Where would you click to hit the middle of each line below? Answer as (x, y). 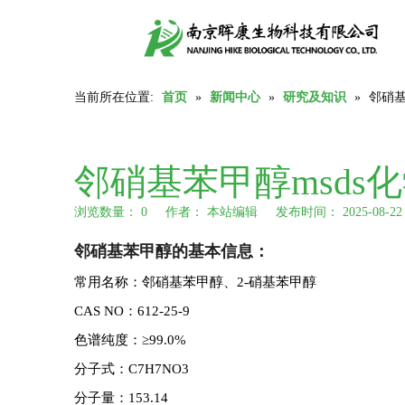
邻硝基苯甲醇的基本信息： (172, 251)
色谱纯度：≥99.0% (130, 340)
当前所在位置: (114, 97)
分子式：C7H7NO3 (132, 369)
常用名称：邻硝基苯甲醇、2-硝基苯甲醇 (195, 282)
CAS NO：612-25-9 (132, 311)
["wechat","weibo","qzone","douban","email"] (193, 239)
